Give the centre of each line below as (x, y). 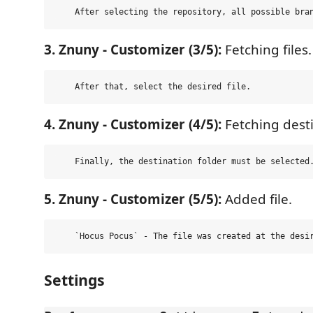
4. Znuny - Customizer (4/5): (133, 125)
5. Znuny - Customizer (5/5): (133, 199)
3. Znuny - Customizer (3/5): (133, 50)
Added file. (257, 199)
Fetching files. (267, 50)
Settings (74, 280)
